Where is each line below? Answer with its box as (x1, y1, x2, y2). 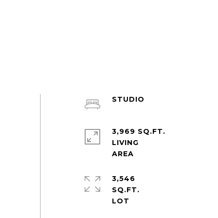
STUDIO (111, 95, 145, 104)
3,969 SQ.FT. (111, 127, 165, 136)
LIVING (111, 138, 139, 147)
